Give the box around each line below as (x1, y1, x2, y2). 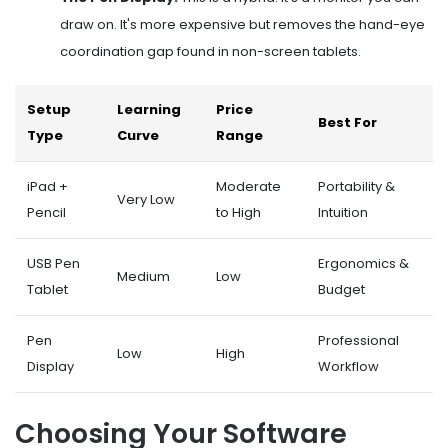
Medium (117, 266, 170, 286)
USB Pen (27, 253, 80, 273)
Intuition (318, 202, 368, 222)
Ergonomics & (318, 253, 409, 273)
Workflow (318, 356, 379, 376)
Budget (318, 279, 365, 299)
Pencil (27, 202, 66, 222)
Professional (318, 330, 399, 350)
